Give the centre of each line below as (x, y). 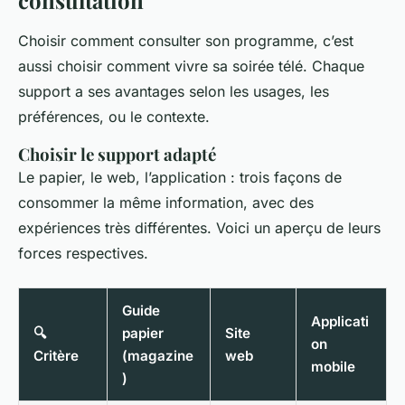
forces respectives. (83, 254)
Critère (56, 356)
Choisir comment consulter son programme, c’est (186, 41)
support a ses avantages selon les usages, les (174, 92)
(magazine (158, 356)
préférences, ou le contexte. (114, 117)
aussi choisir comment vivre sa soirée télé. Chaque (191, 66)
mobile (333, 367)
